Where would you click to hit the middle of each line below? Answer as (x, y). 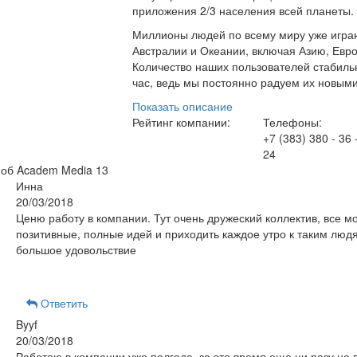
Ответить (62, 303)
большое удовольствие (76, 249)
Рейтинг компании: (181, 122)
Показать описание (182, 106)
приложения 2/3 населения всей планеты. (243, 10)
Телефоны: (293, 122)
